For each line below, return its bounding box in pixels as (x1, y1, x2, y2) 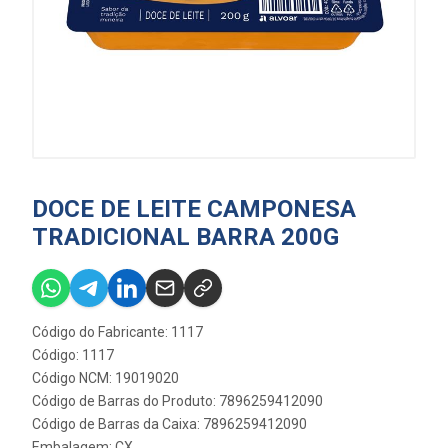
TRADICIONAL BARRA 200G (32, 223, 339, 251)
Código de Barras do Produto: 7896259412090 (32, 393, 323, 409)
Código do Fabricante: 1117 (32, 324, 203, 340)
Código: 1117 (32, 347, 114, 363)
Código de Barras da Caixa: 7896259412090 (32, 416, 307, 432)
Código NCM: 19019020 (32, 370, 179, 386)
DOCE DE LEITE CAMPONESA (32, 195, 356, 223)
